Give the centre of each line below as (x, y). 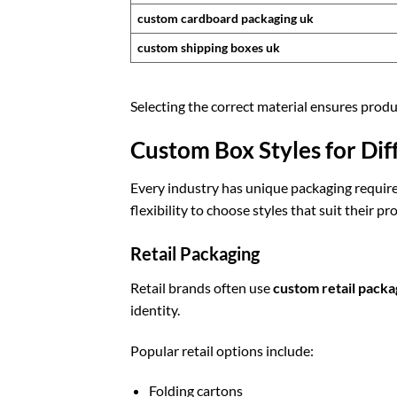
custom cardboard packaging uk (226, 18)
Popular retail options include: (222, 350)
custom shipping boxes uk (209, 47)
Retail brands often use (202, 287)
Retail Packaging (195, 253)
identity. (155, 309)
